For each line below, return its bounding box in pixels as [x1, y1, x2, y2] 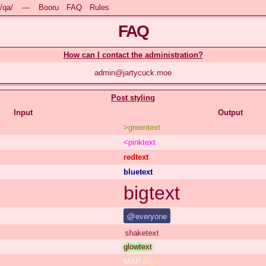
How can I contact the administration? [63, 50, 203, 59]
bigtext [123, 182, 180, 204]
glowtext [123, 242, 152, 251]
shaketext [123, 227, 158, 236]
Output [218, 107, 243, 117]
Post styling [111, 93, 155, 102]
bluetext [123, 167, 153, 176]
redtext [123, 152, 148, 161]
